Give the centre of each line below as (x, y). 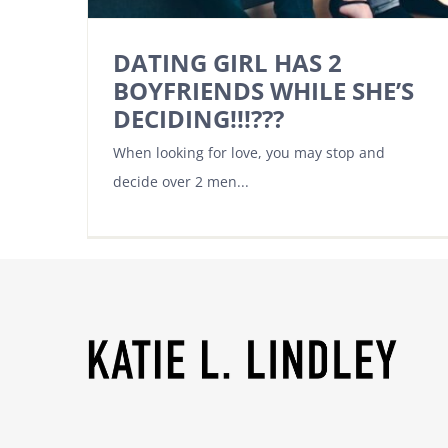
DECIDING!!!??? (198, 119)
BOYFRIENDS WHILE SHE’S (263, 91)
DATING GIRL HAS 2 (227, 63)
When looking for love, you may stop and (249, 153)
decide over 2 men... (181, 182)
